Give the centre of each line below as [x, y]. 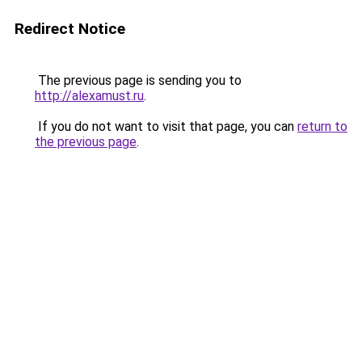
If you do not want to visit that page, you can [166, 126]
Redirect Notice [70, 29]
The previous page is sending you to [138, 80]
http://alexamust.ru [89, 96]
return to [322, 126]
